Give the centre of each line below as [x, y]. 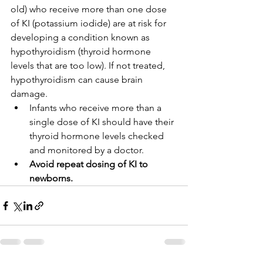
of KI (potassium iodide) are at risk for [90, 23]
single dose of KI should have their [103, 122]
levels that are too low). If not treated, [89, 65]
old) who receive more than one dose [90, 9]
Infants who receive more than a [97, 108]
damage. [29, 94]
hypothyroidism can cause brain [78, 80]
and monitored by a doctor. [87, 150]
